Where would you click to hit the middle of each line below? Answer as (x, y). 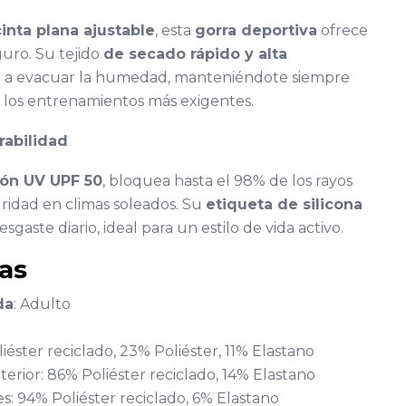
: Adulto (42, 304)
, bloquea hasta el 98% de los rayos (227, 181)
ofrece (343, 30)
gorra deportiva (256, 30)
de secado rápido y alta (195, 54)
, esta (175, 30)
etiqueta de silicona (284, 204)
